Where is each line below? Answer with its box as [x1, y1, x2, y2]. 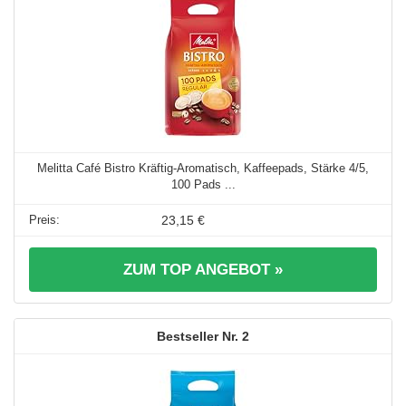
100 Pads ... [170, 178, 236, 192]
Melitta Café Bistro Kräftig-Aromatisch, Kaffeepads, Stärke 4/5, [37, 161, 369, 176]
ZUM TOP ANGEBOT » [123, 261, 283, 279]
